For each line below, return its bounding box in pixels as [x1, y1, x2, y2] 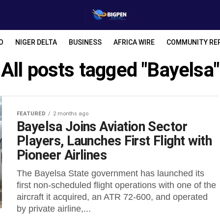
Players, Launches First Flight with [17, 133, 212, 149]
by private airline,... [17, 204, 91, 214]
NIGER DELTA [15, 38, 57, 46]
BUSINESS [69, 38, 102, 46]
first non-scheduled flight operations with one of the [17, 180, 216, 190]
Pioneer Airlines [17, 147, 107, 163]
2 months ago [53, 110, 88, 117]
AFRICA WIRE [113, 38, 155, 46]
